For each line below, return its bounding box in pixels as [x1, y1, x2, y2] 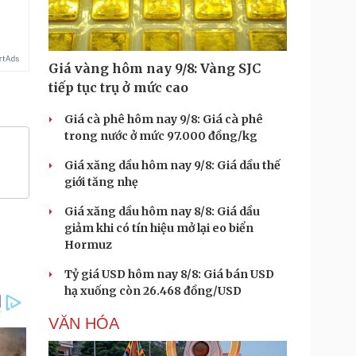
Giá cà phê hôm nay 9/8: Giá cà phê [64, 112, 263, 126]
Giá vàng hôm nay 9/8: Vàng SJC [48, 60, 261, 76]
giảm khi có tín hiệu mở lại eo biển [64, 221, 253, 235]
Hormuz [64, 238, 112, 252]
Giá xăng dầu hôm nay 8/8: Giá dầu [64, 204, 260, 219]
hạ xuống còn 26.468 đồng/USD [64, 284, 242, 298]
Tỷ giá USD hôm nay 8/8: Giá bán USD [64, 267, 274, 281]
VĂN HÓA [48, 315, 119, 332]
